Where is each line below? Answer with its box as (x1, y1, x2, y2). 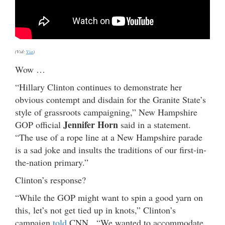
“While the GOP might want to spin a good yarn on (15, 191, 203, 204)
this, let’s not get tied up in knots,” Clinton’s (15, 204, 176, 216)
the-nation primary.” (15, 156, 88, 169)
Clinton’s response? (15, 174, 86, 186)
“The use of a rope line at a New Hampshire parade (15, 131, 202, 144)
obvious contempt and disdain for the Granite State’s (15, 93, 206, 106)
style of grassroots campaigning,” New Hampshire (15, 106, 197, 119)
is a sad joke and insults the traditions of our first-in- (15, 144, 206, 156)
